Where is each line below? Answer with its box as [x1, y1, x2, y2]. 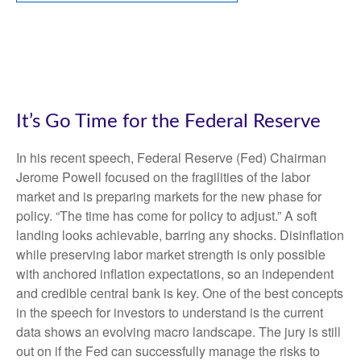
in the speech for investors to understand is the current [16, 303, 323, 322]
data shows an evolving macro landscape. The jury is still [16, 322, 341, 341]
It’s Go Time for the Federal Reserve [16, 112, 321, 131]
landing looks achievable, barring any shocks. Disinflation [16, 226, 344, 244]
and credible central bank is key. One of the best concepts [16, 284, 343, 302]
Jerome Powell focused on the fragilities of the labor [16, 168, 310, 186]
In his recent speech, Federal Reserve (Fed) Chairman [16, 148, 326, 167]
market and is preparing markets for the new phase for [16, 187, 322, 205]
